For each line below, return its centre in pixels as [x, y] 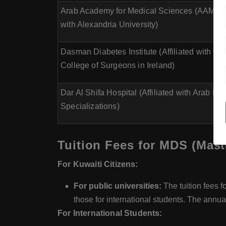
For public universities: [118, 186]
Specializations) [90, 106]
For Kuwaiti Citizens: [98, 164]
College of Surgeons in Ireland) [118, 65]
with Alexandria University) [109, 24]
